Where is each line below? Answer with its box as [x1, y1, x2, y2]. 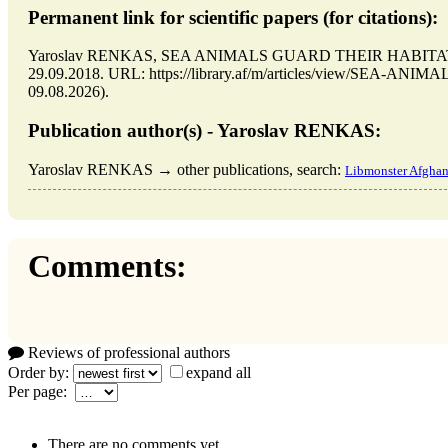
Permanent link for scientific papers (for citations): [28, 6, 438, 28]
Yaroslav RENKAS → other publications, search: [28, 160, 345, 178]
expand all [186, 364, 251, 382]
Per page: [8, 383, 75, 401]
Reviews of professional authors [24, 344, 230, 362]
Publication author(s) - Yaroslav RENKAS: [28, 119, 381, 141]
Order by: [8, 364, 73, 382]
